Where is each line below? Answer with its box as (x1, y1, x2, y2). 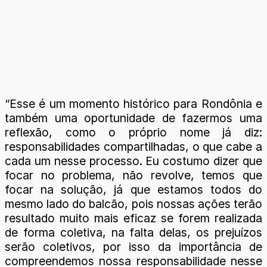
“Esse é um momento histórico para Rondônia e (5, 97, 262, 111)
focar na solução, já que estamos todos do (5, 182, 262, 197)
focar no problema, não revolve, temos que (5, 168, 262, 182)
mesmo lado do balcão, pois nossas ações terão (5, 197, 262, 211)
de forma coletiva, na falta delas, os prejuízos (5, 225, 262, 240)
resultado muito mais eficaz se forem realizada (5, 211, 262, 225)
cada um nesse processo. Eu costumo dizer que (5, 154, 262, 168)
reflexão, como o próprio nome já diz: (5, 125, 262, 139)
